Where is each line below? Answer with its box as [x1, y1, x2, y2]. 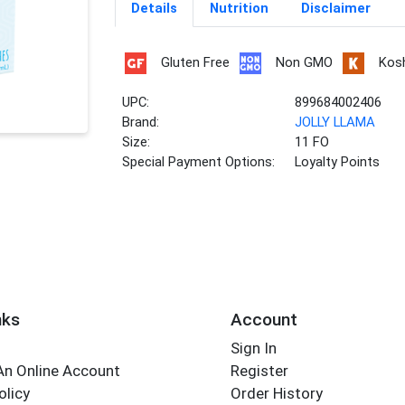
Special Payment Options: [122, 154, 276, 171]
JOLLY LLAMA [295, 114, 376, 131]
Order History [230, 384, 323, 403]
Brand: [122, 114, 160, 131]
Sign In [230, 339, 277, 358]
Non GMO [275, 54, 333, 71]
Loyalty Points [295, 154, 381, 171]
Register [230, 362, 288, 381]
